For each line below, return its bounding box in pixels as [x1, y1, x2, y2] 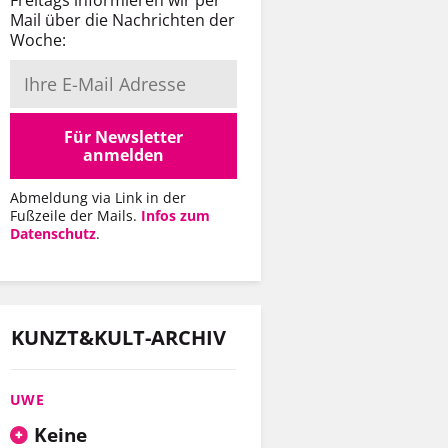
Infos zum [141, 205, 210, 225]
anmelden [83, 143, 164, 166]
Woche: [10, 28, 66, 51]
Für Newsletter [64, 125, 183, 148]
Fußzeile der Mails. [10, 205, 141, 225]
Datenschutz [10, 223, 96, 243]
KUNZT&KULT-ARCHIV [11, 324, 226, 352]
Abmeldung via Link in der [10, 187, 186, 207]
